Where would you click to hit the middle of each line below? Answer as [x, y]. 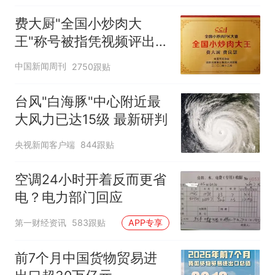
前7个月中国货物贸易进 [86, 258]
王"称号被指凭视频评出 [85, 41]
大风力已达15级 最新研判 [91, 119]
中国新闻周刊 [40, 66]
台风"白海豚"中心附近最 [87, 102]
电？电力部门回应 [68, 197]
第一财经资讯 [40, 222]
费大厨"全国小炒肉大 [78, 23]
